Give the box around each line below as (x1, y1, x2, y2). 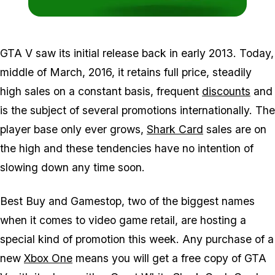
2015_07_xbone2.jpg (186, 18, 259, 28)
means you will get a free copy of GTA (72, 252, 266, 265)
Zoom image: (137, 18, 186, 28)
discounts (202, 85, 250, 98)
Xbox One (24, 252, 72, 265)
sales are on (203, 123, 266, 136)
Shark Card (147, 123, 203, 136)
